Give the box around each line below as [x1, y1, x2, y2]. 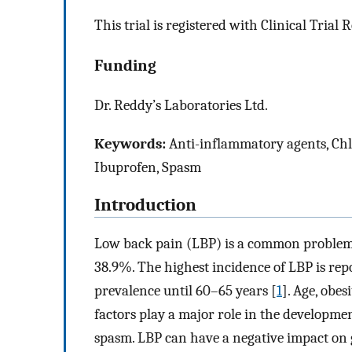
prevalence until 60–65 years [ [94, 282, 277, 300]
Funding [94, 55, 156, 75]
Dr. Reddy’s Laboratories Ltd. [94, 97, 268, 115]
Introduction [94, 195, 196, 216]
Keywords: [94, 134, 166, 152]
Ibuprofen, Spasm [94, 158, 201, 176]
